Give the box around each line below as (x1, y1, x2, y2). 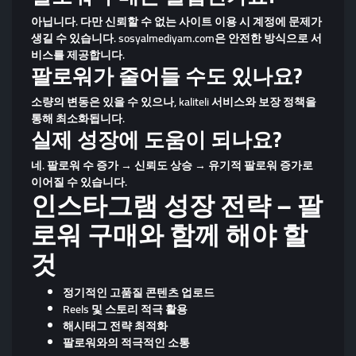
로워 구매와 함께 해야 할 (31, 211, 308, 258)
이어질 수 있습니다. (31, 171, 127, 192)
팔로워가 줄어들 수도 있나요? (31, 56, 302, 95)
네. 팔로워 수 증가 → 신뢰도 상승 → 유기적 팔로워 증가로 (31, 154, 313, 176)
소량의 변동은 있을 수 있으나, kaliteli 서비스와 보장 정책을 (31, 91, 316, 112)
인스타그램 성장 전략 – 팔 (31, 181, 323, 229)
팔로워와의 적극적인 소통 (63, 331, 190, 353)
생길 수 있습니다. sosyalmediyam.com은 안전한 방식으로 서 (31, 27, 322, 48)
